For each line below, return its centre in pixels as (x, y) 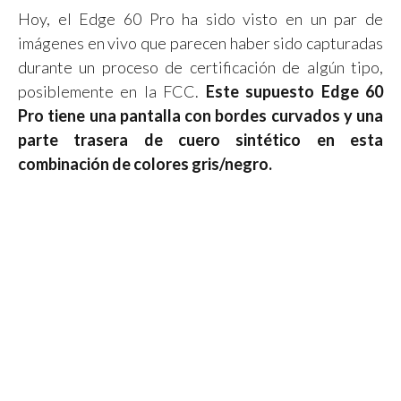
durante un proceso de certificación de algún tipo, (200, 67)
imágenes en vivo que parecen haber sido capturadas (200, 43)
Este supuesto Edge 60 (291, 91)
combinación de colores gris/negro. (145, 163)
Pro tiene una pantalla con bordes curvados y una (200, 115)
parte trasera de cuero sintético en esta (200, 139)
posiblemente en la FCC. (109, 91)
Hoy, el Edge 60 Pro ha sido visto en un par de (200, 18)
